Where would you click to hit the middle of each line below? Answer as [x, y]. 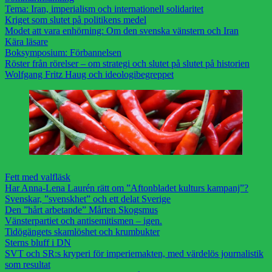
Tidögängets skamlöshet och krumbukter [82, 232]
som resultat [28, 265]
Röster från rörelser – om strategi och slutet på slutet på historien [127, 63]
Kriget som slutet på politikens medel [76, 20]
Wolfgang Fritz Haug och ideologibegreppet [89, 74]
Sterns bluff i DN [38, 243]
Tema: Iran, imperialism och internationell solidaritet [104, 9]
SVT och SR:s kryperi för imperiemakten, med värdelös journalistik [134, 254]
